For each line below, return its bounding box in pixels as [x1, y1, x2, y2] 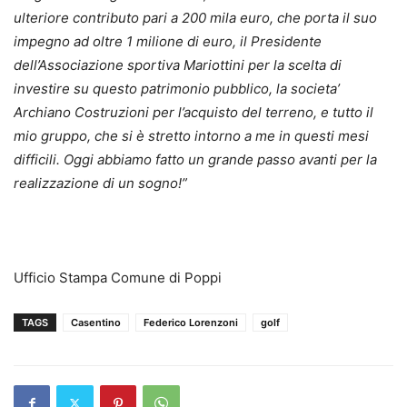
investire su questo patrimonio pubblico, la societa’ [14, 79, 340, 97]
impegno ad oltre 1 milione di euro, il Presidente [14, 32, 322, 50]
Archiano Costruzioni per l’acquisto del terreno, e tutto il [14, 103, 373, 121]
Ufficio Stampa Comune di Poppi [14, 268, 222, 286]
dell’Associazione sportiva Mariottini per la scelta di [14, 55, 342, 74]
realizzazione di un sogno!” [14, 174, 187, 192]
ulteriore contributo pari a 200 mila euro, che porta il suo [14, 8, 377, 26]
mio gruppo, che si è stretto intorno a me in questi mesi [14, 126, 369, 144]
